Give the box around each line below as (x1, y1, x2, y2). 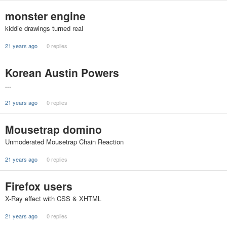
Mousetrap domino (5, 122, 102, 137)
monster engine (5, 8, 86, 23)
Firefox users (5, 178, 72, 194)
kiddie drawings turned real (5, 23, 83, 33)
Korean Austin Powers (5, 65, 119, 80)
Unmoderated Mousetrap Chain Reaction (5, 137, 124, 146)
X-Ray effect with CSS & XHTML (5, 194, 101, 203)
